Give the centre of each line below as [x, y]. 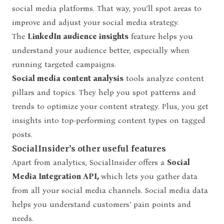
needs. [23, 218]
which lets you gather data [149, 176]
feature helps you [161, 36]
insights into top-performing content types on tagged [109, 120]
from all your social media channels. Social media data [110, 190]
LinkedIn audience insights [78, 36]
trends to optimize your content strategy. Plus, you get [110, 106]
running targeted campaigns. [64, 64]
